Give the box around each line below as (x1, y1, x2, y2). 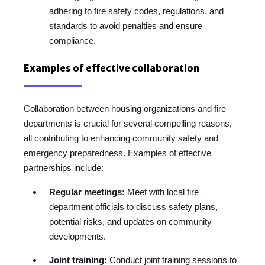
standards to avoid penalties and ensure (49, 21, 203, 31)
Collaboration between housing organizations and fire (24, 104, 226, 114)
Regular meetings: (49, 187, 125, 198)
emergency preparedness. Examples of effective (24, 148, 211, 159)
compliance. (49, 35, 96, 46)
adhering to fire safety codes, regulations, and (49, 6, 224, 17)
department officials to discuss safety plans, (49, 202, 218, 212)
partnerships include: (24, 163, 104, 173)
